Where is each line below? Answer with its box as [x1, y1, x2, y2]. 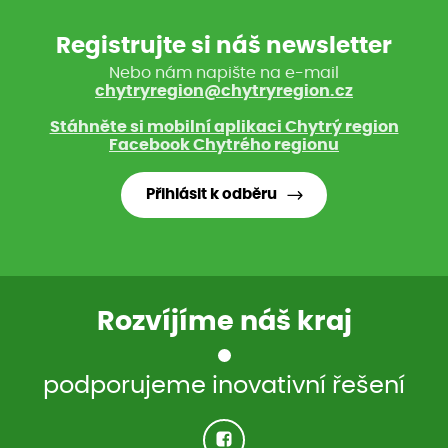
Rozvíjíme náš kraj [96, 309, 352, 336]
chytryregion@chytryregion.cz [95, 83, 353, 99]
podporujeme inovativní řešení [43, 374, 405, 399]
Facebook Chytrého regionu [109, 137, 339, 153]
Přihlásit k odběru [145, 186, 277, 202]
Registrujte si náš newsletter [56, 34, 392, 58]
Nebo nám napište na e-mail [109, 65, 339, 81]
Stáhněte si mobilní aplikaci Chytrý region [49, 119, 399, 135]
